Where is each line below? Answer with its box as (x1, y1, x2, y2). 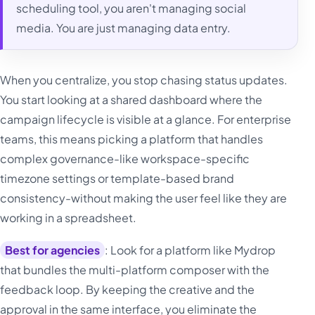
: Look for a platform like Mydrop (105, 243, 276, 258)
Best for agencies (5, 243, 101, 258)
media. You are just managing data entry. (16, 20, 231, 36)
